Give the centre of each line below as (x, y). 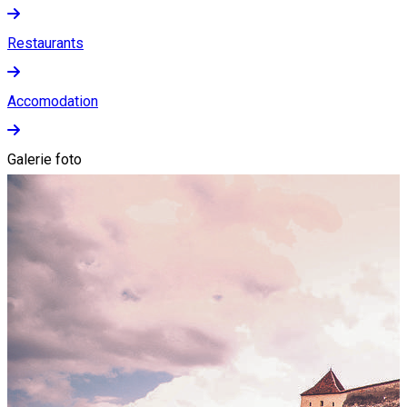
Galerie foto (45, 159)
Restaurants (45, 43)
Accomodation (53, 101)
